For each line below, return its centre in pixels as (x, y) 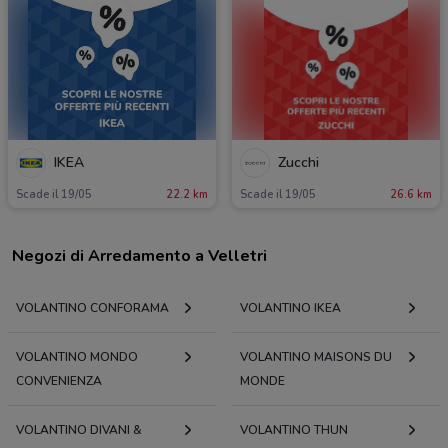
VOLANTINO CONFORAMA (92, 308)
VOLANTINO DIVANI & (79, 430)
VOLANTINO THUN (294, 430)
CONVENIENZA (59, 381)
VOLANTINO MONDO (77, 357)
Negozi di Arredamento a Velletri (139, 256)
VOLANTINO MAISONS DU (316, 357)
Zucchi (298, 162)
